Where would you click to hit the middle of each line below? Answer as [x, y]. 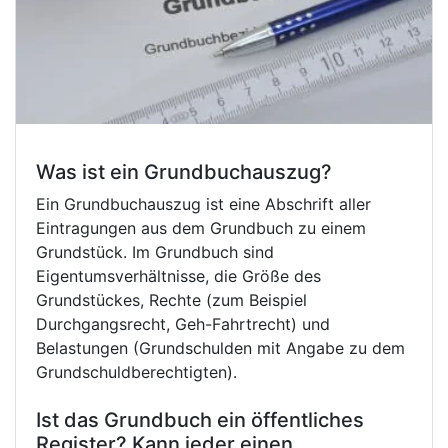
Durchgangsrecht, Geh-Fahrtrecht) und [183, 324]
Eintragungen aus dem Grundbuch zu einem [201, 228]
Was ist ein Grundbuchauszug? [184, 172]
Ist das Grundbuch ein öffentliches [200, 420]
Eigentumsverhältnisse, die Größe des [178, 276]
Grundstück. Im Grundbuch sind [155, 252]
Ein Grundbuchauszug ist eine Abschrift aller [203, 204]
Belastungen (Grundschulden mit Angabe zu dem [220, 348]
